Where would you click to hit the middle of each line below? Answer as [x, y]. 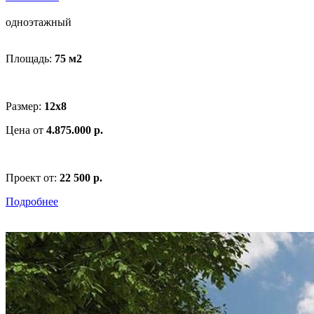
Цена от [26, 130]
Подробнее [32, 202]
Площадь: [30, 59]
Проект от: [33, 178]
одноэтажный [39, 22]
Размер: [25, 107]
